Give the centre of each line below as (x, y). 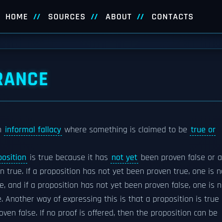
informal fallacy (33, 130)
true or (203, 130)
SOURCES (67, 17)
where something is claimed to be (126, 130)
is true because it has (69, 158)
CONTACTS (172, 17)
